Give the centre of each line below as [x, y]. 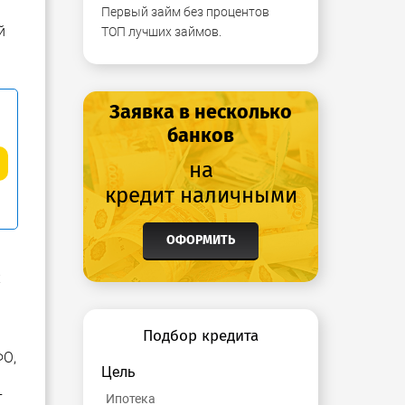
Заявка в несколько [201, 112]
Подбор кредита [201, 336]
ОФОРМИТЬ [201, 240]
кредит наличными [201, 195]
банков [201, 136]
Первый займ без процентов [185, 12]
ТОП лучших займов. [161, 32]
